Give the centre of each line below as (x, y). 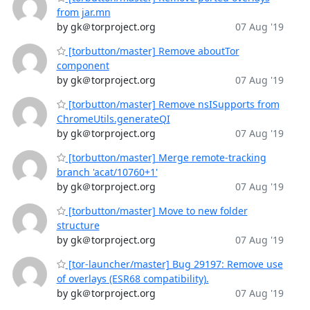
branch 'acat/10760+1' (107, 172)
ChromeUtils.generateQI (113, 119)
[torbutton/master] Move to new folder (156, 211)
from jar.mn (83, 12)
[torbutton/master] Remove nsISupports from (172, 104)
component (83, 65)
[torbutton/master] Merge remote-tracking (166, 157)
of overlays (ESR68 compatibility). (133, 279)
